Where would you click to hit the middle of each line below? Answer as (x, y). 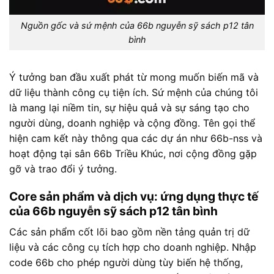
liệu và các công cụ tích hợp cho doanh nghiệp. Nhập (133, 247)
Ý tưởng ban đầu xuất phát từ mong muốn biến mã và (134, 77)
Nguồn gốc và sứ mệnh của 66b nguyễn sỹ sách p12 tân (137, 25)
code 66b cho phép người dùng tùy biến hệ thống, (126, 262)
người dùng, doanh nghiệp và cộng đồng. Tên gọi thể (132, 123)
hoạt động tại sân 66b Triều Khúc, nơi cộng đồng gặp (133, 153)
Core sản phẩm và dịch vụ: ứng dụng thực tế (134, 197)
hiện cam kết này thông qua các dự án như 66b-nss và (136, 138)
